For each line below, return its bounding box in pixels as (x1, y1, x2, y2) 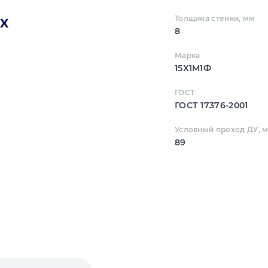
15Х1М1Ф (174, 63, 212, 74)
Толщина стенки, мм (174, 14, 255, 23)
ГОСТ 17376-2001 (174, 100, 248, 111)
